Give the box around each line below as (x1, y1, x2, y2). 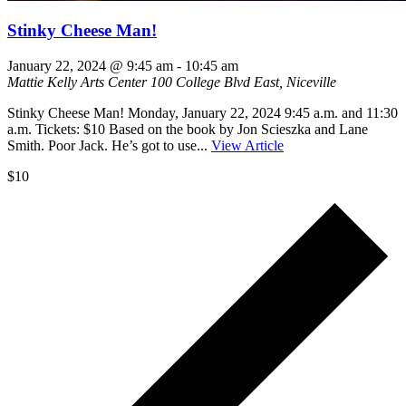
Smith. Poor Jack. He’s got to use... (7, 138, 211, 154)
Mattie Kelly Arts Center (7, 74, 150, 91)
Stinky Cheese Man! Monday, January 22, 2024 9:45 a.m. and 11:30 (7, 105, 398, 121)
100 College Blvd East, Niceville (150, 74, 336, 91)
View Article (211, 138, 284, 154)
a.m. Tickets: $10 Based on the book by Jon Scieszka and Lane (7, 121, 368, 138)
